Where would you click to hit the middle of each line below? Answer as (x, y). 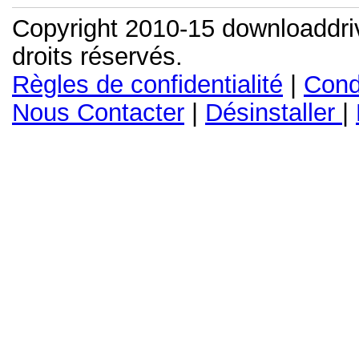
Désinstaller (274, 113)
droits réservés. (97, 56)
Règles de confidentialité (147, 85)
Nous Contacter (98, 113)
